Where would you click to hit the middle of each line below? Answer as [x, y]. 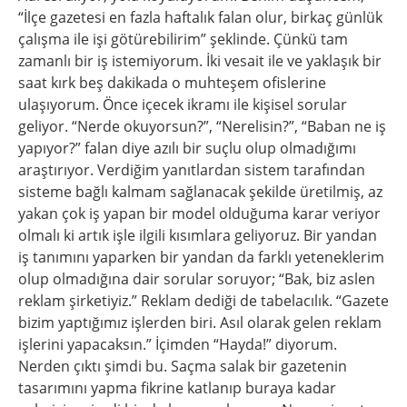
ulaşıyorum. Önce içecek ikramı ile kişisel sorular [183, 104]
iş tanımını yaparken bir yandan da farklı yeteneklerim [201, 257]
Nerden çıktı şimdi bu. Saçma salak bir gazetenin [183, 366]
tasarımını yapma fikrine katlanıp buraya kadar [177, 388]
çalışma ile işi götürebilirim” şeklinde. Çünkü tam [183, 39]
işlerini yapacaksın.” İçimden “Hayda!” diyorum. [178, 344]
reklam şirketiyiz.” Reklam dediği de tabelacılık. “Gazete [203, 301]
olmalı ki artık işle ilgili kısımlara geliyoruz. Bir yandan [198, 235]
